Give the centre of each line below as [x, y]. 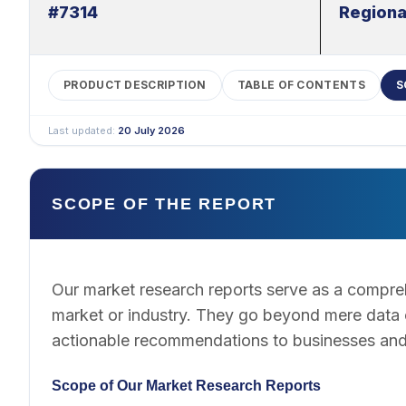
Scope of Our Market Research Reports [186, 386]
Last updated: [83, 130]
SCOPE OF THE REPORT [164, 204]
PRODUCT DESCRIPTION [135, 85]
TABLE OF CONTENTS [301, 85]
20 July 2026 [151, 130]
